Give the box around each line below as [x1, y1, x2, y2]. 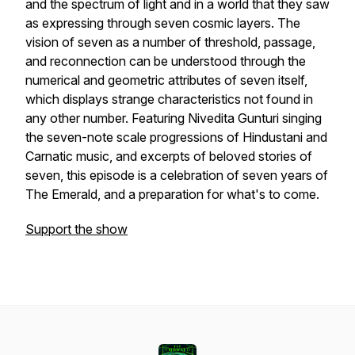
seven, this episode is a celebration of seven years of [25, 167, 328, 183]
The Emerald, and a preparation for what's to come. [25, 186, 323, 202]
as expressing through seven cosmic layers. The [25, 15, 300, 31]
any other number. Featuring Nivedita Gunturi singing [25, 110, 322, 126]
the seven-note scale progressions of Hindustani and [25, 129, 327, 145]
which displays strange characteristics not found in [25, 91, 313, 107]
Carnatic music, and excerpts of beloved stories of [25, 148, 312, 164]
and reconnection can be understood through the [25, 53, 306, 69]
